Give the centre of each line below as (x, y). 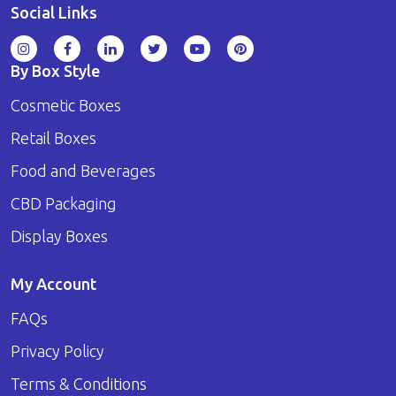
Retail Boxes (53, 138)
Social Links (54, 13)
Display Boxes (59, 236)
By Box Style (55, 71)
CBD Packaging (64, 204)
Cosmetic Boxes (66, 106)
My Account (53, 284)
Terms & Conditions (79, 384)
